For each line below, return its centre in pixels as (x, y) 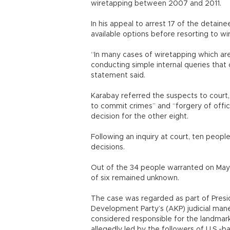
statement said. (121, 75)
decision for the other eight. (141, 117)
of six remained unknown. (136, 178)
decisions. (109, 147)
